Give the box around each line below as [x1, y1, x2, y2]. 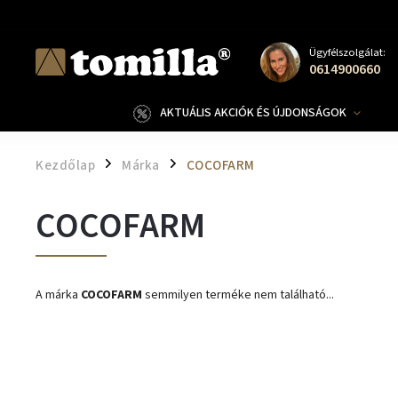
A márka [36, 286, 81, 304]
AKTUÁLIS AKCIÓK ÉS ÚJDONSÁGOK [160, 104, 346, 122]
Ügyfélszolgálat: [308, 44, 386, 60]
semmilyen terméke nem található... [142, 286, 334, 304]
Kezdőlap [36, 155, 95, 175]
